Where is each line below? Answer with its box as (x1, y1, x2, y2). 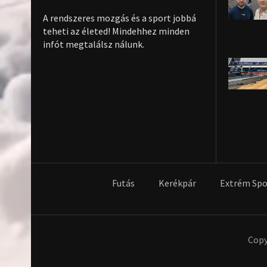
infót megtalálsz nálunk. (43, 38, 144, 50)
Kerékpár (159, 176, 196, 189)
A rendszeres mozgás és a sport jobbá (43, 11, 196, 24)
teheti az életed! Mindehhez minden (43, 24, 190, 37)
